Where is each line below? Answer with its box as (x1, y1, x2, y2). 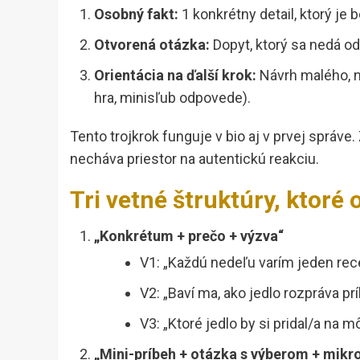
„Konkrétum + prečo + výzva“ (94, 227, 284, 245)
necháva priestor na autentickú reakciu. (70, 150, 319, 168)
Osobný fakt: (94, 6, 178, 23)
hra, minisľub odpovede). (94, 89, 251, 107)
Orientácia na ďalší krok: (94, 67, 256, 84)
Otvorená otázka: (94, 36, 210, 54)
